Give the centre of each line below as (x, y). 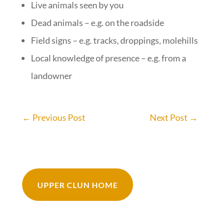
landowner (51, 75)
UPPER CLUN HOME (77, 185)
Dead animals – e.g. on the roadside (97, 22)
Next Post (169, 117)
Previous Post (59, 117)
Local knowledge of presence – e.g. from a (108, 58)
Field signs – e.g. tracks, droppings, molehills (114, 40)
